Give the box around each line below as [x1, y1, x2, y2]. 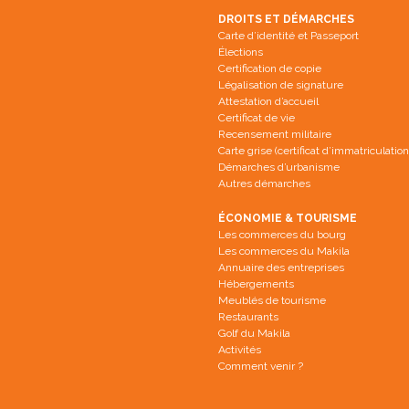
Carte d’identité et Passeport [218, 29, 359, 42]
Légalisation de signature [218, 79, 343, 91]
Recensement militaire [218, 128, 331, 141]
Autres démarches [218, 177, 310, 190]
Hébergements [218, 278, 294, 290]
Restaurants [218, 310, 278, 323]
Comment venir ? [218, 360, 303, 372]
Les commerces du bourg [218, 228, 346, 241]
